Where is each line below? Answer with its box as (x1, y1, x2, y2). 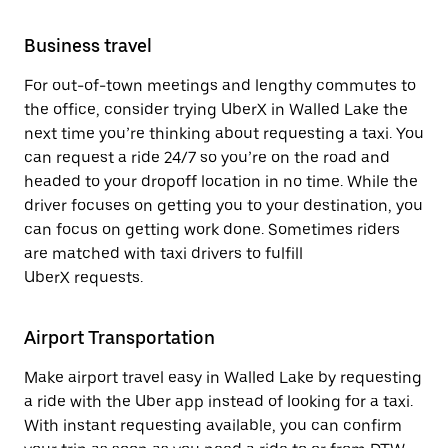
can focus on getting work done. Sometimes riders (24, 220, 400, 239)
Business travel (24, 35, 152, 56)
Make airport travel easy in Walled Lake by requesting (24, 368, 422, 387)
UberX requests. (24, 268, 143, 287)
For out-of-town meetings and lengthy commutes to (24, 76, 416, 95)
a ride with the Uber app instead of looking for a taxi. (24, 392, 413, 411)
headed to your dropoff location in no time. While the (24, 172, 418, 191)
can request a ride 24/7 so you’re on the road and (24, 148, 390, 167)
